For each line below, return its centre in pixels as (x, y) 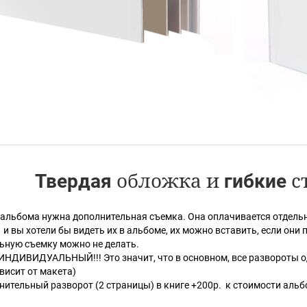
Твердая (73, 182)
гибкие (255, 182)
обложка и (168, 181)
